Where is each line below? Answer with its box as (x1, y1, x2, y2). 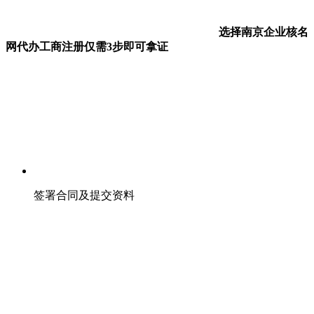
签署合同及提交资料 (34, 189, 135, 201)
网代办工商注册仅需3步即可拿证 (6, 40, 168, 53)
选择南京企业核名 (216, 25, 308, 38)
